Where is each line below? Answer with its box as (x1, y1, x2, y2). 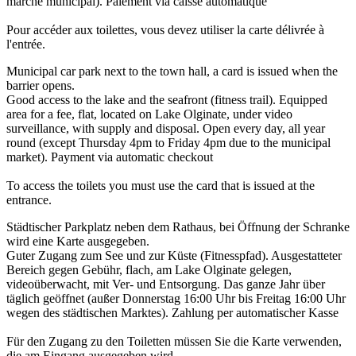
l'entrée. (6, 37, 45, 51)
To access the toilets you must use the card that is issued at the (6, 178, 315, 192)
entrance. (6, 192, 52, 207)
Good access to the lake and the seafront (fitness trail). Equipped (6, 92, 327, 106)
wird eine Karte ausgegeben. (6, 234, 149, 248)
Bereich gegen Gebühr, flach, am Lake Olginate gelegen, (6, 262, 292, 277)
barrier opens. (6, 78, 75, 92)
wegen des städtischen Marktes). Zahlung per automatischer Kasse (6, 305, 339, 319)
